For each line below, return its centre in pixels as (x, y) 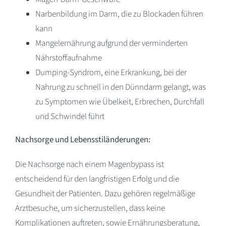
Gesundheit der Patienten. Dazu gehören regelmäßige (105, 193)
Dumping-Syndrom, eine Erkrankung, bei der (111, 72)
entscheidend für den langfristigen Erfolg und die (97, 179)
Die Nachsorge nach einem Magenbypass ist (89, 164)
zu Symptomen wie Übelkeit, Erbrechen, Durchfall (120, 102)
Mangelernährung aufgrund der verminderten (111, 43)
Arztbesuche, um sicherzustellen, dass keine (90, 208)
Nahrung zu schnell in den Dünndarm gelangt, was (120, 87)
